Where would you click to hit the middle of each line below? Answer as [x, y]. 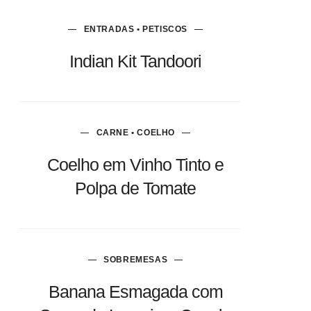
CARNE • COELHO [135, 133]
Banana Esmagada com [135, 292]
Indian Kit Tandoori [136, 61]
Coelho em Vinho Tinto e [136, 165]
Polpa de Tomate [136, 188]
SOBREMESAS [136, 260]
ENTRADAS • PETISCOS [135, 29]
